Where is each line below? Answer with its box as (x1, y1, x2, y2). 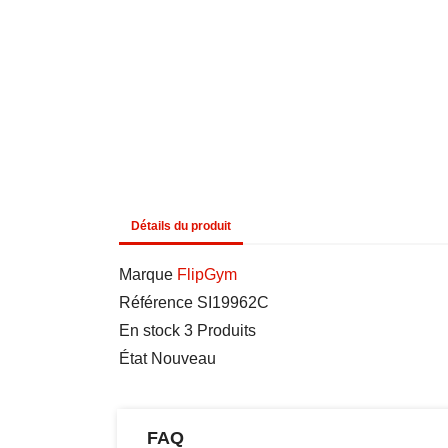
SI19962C (196, 293, 269, 311)
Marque (118, 265, 173, 283)
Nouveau (150, 349, 216, 367)
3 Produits (183, 321, 256, 339)
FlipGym (176, 265, 237, 283)
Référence (118, 293, 193, 311)
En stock (118, 321, 180, 339)
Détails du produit (130, 218, 231, 233)
